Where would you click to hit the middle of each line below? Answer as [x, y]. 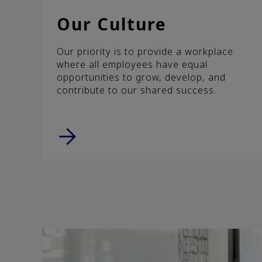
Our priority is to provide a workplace [145, 51]
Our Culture [112, 24]
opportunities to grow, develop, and [141, 77]
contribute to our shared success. [137, 90]
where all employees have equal [132, 64]
